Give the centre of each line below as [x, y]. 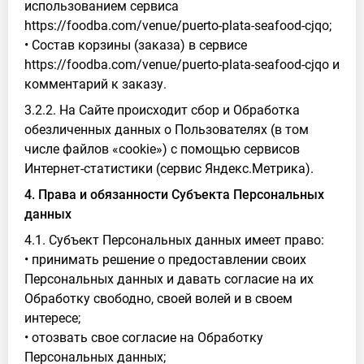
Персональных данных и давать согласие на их [169, 279]
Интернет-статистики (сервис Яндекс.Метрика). [169, 169]
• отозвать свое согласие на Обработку [144, 338]
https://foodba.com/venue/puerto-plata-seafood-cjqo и [182, 65]
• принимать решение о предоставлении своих [165, 260]
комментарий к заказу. [95, 84]
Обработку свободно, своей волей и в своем [158, 299]
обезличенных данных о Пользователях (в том [167, 130]
